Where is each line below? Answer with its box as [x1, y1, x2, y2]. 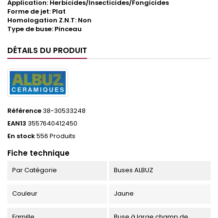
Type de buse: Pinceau [7, 24, 82, 34]
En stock [7, 131, 35, 141]
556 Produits [36, 131, 75, 141]
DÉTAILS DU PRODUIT [7, 45, 87, 56]
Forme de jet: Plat [7, 7, 66, 17]
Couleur [12, 189, 37, 199]
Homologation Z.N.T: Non [7, 16, 91, 25]
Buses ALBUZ [113, 165, 153, 175]
